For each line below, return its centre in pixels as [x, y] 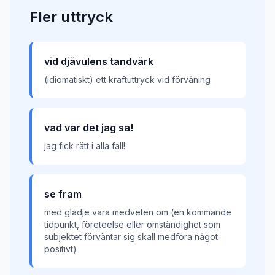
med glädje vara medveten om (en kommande [138, 212]
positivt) [60, 249]
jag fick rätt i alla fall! [85, 146]
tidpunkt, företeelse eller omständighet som [132, 224]
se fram [63, 194]
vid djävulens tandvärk [99, 61]
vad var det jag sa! [89, 128]
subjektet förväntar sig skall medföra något [131, 237]
